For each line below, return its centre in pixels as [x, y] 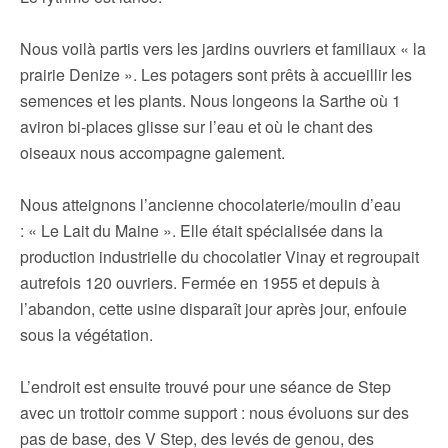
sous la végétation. [86, 334]
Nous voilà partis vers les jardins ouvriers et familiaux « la [223, 48]
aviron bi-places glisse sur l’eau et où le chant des [196, 126]
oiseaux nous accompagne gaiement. [152, 152]
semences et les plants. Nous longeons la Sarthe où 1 [210, 100]
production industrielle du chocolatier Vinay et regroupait [219, 256]
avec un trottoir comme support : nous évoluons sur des [214, 412]
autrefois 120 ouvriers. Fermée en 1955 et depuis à [200, 282]
